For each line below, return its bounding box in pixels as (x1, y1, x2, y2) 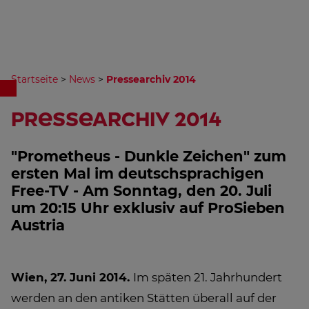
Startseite (11, 73, 58, 86)
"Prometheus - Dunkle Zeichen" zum (11, 148, 286, 165)
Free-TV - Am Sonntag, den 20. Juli (11, 182, 272, 199)
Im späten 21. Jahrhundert (133, 270, 282, 284)
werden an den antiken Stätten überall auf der (11, 291, 277, 305)
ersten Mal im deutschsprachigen (11, 165, 264, 182)
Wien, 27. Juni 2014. (11, 270, 133, 284)
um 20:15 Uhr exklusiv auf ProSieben (11, 199, 285, 217)
